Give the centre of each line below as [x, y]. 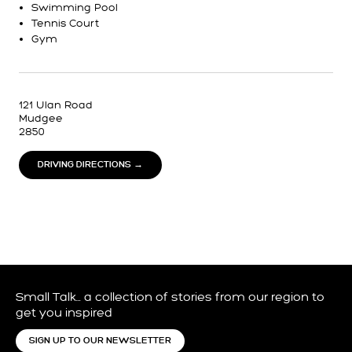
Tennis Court [65, 23]
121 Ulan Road [56, 105]
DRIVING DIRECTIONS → [90, 165]
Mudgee [41, 118]
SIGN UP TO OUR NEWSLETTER [100, 341]
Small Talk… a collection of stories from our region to [170, 297]
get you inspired [64, 313]
